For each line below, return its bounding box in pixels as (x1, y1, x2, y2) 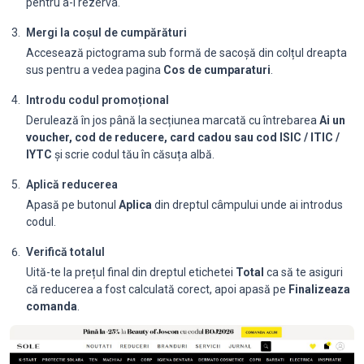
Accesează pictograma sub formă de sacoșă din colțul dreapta (26, 46, 347, 59)
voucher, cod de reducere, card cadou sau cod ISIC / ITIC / (26, 131, 340, 144)
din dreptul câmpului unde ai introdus (152, 198, 343, 211)
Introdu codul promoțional (26, 93, 169, 106)
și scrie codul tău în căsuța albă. (52, 148, 214, 161)
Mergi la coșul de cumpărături (26, 26, 187, 39)
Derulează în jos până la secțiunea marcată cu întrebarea (26, 114, 319, 127)
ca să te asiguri (264, 266, 343, 279)
